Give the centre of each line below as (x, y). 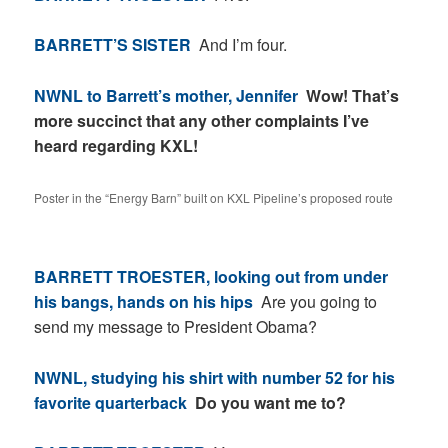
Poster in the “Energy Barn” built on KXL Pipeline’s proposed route (214, 198)
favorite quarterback (111, 402)
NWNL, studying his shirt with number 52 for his (215, 377)
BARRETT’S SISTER (113, 45)
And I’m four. (239, 45)
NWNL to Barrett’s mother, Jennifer (170, 95)
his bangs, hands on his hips (144, 302)
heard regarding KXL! (116, 145)
